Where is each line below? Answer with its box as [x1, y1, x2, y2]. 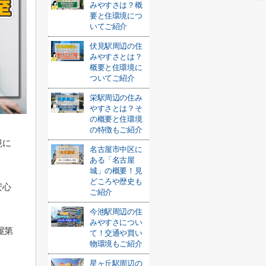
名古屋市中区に [90, 145, 142, 154]
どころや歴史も [90, 177, 142, 186]
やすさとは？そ [90, 104, 142, 113]
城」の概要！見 [90, 166, 142, 175]
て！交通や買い [90, 229, 142, 237]
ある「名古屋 [90, 156, 135, 164]
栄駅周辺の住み [90, 93, 142, 102]
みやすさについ [90, 218, 142, 227]
